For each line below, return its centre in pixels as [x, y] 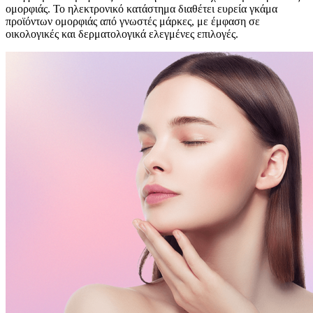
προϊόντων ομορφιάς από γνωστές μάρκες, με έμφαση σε [133, 21]
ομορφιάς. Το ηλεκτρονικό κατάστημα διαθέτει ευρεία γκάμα [141, 8]
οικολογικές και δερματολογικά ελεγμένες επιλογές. [122, 34]
